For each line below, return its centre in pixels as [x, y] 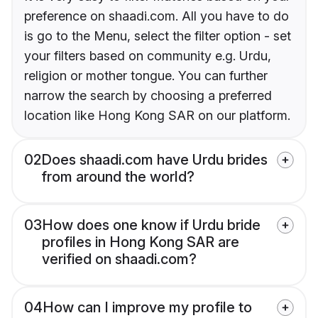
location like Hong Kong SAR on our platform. [157, 115]
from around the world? [118, 176]
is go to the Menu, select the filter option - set [158, 35]
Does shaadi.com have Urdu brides [154, 159]
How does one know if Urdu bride [151, 225]
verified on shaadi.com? [119, 259]
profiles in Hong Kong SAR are [141, 242]
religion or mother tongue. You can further [146, 75]
